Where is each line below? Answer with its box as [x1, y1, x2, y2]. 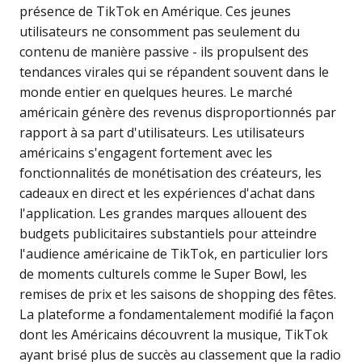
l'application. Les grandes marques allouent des [19, 204, 307, 223]
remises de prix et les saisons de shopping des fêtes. [19, 285, 336, 304]
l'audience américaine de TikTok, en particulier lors [19, 245, 328, 263]
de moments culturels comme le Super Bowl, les [19, 265, 307, 284]
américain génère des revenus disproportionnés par [19, 103, 336, 122]
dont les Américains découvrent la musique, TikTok [19, 326, 328, 344]
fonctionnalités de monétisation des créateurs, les [19, 164, 322, 183]
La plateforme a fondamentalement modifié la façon [19, 305, 334, 324]
